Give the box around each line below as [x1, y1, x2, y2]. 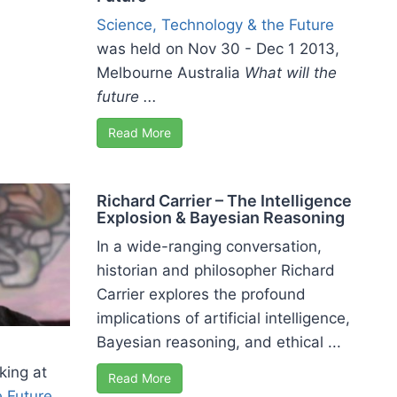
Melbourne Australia [97, 64, 245, 82]
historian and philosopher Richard [97, 261, 335, 279]
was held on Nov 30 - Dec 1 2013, [97, 40, 339, 58]
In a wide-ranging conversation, [97, 237, 322, 255]
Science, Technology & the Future [97, 16, 334, 35]
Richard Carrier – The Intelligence [97, 191, 352, 210]
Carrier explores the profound [97, 284, 306, 303]
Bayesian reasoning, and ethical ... [97, 332, 341, 351]
